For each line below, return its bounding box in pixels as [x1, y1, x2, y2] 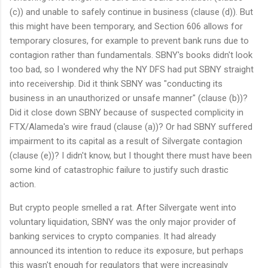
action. [10, 179, 38, 190]
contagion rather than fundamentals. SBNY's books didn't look [10, 50, 252, 61]
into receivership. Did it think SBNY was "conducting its [10, 78, 223, 90]
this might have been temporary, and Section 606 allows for [10, 21, 243, 32]
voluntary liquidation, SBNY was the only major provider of [10, 217, 236, 228]
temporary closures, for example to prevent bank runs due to [10, 35, 249, 47]
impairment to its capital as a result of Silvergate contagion [10, 136, 242, 147]
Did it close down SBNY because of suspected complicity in [10, 107, 243, 118]
